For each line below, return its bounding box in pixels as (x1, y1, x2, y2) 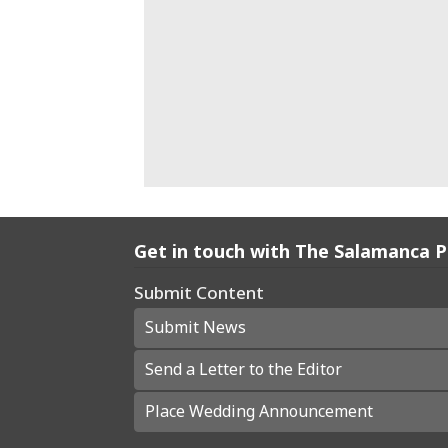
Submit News (145, 316, 247, 339)
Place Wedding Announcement (145, 400, 374, 423)
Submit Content (134, 280, 265, 304)
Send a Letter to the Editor (145, 358, 343, 381)
